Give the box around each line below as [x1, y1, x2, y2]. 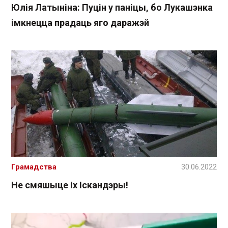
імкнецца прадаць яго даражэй [11, 17, 149, 28]
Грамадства [11, 162, 56, 172]
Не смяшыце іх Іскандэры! [11, 179, 128, 190]
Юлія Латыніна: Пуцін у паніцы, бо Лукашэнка [11, 2, 213, 13]
